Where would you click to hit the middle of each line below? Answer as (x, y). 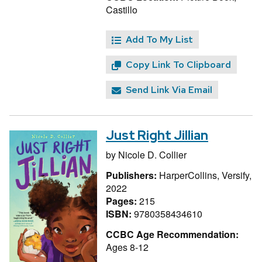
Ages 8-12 (127, 247)
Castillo (122, 9)
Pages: (123, 201)
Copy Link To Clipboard (178, 65)
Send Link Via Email (169, 90)
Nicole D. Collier (152, 155)
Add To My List (159, 40)
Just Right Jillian (157, 136)
